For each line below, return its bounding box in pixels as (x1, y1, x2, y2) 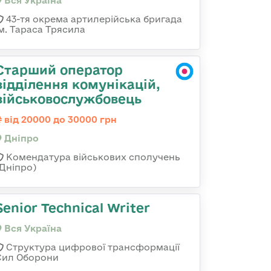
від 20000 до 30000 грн (2, 114, 117, 125)
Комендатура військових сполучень (4, 152, 180, 162)
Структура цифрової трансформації (4, 242, 180, 252)
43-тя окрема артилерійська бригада (4, 14, 182, 24)
